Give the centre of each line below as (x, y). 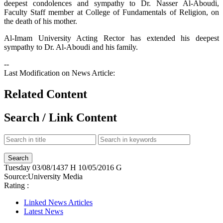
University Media (55, 176)
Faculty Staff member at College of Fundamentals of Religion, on (111, 12)
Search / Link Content (60, 117)
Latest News (44, 211)
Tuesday (17, 167)
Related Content (46, 94)
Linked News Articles (58, 202)
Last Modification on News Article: (59, 73)
